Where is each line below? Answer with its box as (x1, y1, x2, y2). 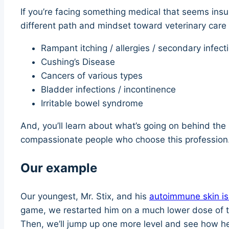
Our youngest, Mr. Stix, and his (20, 191, 149, 202)
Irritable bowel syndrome (41, 98, 143, 109)
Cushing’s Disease (41, 57, 115, 67)
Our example (20, 161, 97, 176)
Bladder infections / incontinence (41, 84, 176, 95)
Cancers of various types (41, 71, 143, 81)
